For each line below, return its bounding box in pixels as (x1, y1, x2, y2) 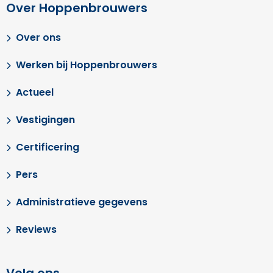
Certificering (16, 140, 79, 154)
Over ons (16, 30, 61, 44)
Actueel (16, 85, 54, 99)
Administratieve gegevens (16, 195, 147, 209)
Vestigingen (16, 113, 75, 127)
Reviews (16, 222, 57, 236)
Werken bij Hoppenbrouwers (16, 58, 157, 72)
